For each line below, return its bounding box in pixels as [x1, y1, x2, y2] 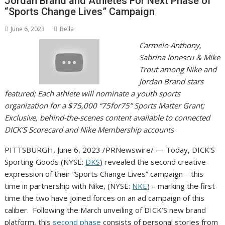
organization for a [5, 100, 68, 110]
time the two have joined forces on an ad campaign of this [5, 192, 205, 203]
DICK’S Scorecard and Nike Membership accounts [5, 124, 174, 135]
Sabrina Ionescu [139, 52, 194, 62]
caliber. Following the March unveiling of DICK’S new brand [5, 204, 206, 215]
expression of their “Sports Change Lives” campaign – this [5, 168, 204, 179]
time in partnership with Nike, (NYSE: [5, 180, 133, 191]
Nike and [185, 64, 216, 74]
